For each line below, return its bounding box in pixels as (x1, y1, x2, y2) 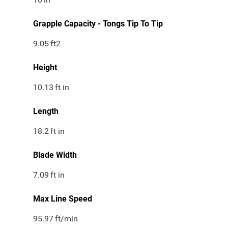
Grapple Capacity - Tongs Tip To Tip (33, 19, 163, 29)
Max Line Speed (33, 194, 92, 204)
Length (33, 106, 59, 117)
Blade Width (33, 150, 77, 160)
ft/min (55, 214, 78, 224)
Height (33, 63, 57, 73)
